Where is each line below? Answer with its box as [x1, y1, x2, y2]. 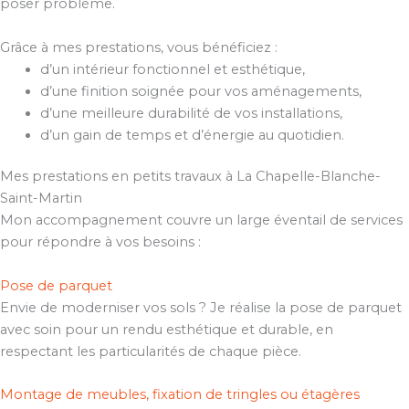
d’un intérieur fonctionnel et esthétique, [39, 60, 305, 78]
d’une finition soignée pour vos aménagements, [39, 82, 362, 100]
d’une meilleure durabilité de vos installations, [39, 104, 342, 121]
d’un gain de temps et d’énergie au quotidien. [39, 126, 344, 143]
